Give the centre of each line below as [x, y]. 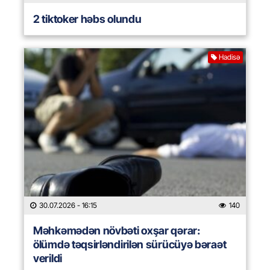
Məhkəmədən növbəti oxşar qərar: [117, 231]
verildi [48, 259]
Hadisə [229, 57]
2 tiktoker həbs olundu [87, 19]
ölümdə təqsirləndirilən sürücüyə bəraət [130, 245]
